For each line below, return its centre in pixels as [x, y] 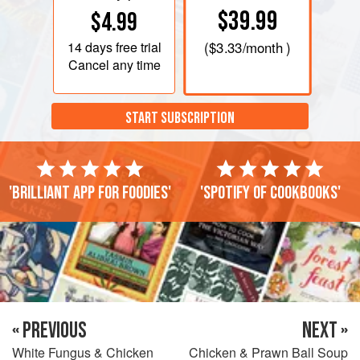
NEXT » [325, 330]
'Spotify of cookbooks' [270, 192]
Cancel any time [114, 64]
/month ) [266, 48]
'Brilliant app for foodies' [90, 192]
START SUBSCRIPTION [180, 119]
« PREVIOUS [49, 330]
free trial [137, 47]
